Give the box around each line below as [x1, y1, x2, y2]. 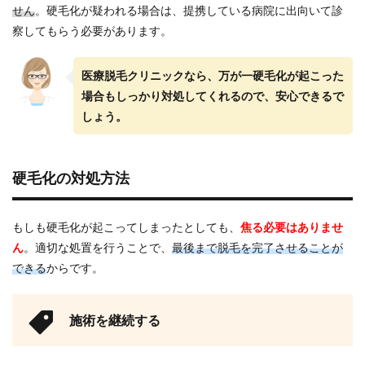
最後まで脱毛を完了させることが [172, 240, 343, 255]
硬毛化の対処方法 [12, 169, 130, 187]
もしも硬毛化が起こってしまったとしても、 [12, 220, 240, 235]
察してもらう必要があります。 [12, 24, 172, 38]
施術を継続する [69, 312, 161, 328]
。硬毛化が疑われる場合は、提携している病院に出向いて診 [35, 3, 343, 18]
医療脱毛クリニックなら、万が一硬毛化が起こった [81, 68, 344, 83]
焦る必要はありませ [240, 220, 343, 235]
